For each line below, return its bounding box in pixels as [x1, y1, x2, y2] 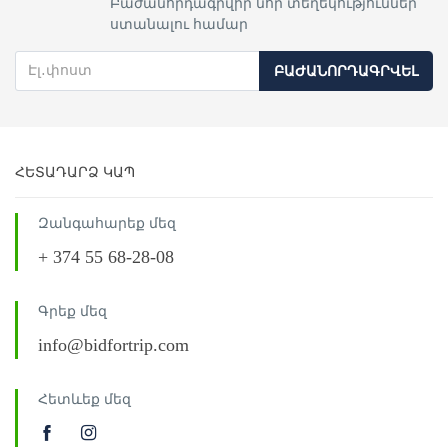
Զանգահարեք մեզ [38, 215, 176, 231]
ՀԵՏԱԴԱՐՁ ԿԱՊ [15, 164, 135, 180]
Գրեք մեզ [38, 303, 107, 319]
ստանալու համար [110, 16, 248, 32]
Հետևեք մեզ [38, 391, 131, 407]
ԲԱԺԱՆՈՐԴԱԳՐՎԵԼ [274, 63, 418, 79]
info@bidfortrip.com [38, 334, 189, 355]
